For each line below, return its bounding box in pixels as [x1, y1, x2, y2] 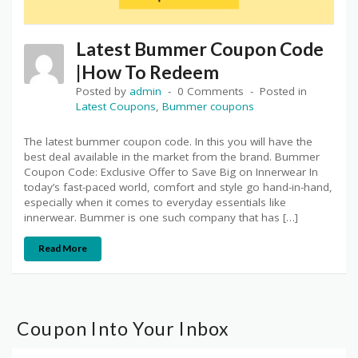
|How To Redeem [76, 61, 219, 84]
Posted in [260, 84, 307, 99]
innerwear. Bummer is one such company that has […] [24, 210, 298, 225]
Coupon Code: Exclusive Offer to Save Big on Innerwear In [24, 165, 318, 180]
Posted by [76, 84, 129, 99]
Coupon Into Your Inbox [17, 316, 230, 340]
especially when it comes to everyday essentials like [24, 195, 286, 210]
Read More [38, 242, 87, 255]
